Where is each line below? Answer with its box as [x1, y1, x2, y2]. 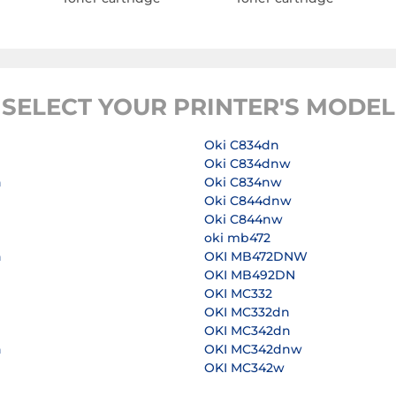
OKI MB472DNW [204, 248, 308, 265]
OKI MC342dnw [204, 341, 302, 358]
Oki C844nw [204, 211, 283, 228]
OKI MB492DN [204, 267, 295, 284]
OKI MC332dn [204, 304, 290, 321]
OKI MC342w [204, 360, 285, 377]
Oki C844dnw [204, 193, 292, 209]
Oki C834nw [204, 174, 282, 191]
